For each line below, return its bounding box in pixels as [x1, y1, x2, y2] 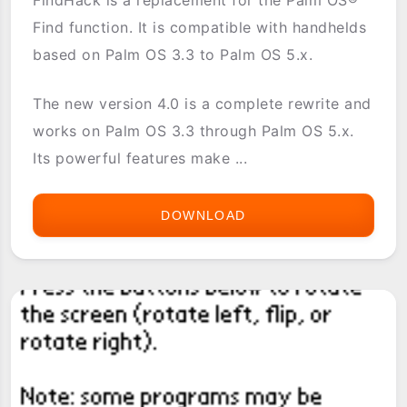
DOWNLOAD [161, 207, 246, 223]
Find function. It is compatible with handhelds [33, 17, 367, 36]
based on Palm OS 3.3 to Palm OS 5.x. [33, 45, 313, 64]
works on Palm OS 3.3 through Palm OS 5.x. [33, 121, 354, 140]
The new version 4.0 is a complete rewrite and [33, 94, 372, 113]
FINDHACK [245, 207, 321, 223]
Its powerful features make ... [33, 148, 248, 167]
